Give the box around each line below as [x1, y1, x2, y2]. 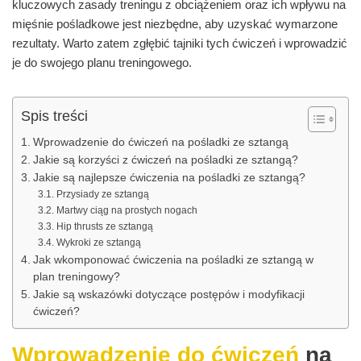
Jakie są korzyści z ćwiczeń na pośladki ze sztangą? [32, 154, 298, 167]
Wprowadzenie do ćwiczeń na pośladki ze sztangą [32, 136, 288, 149]
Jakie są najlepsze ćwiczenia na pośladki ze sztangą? [32, 172, 305, 185]
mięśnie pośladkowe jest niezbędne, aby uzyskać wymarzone [12, 17, 338, 31]
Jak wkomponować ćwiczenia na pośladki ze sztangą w [32, 254, 313, 267]
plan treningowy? [32, 271, 120, 284]
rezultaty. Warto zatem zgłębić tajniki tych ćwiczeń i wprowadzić [12, 36, 347, 51]
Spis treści [21, 108, 88, 125]
